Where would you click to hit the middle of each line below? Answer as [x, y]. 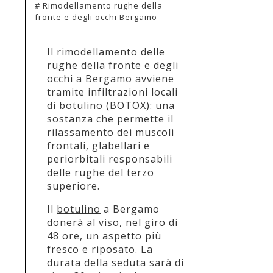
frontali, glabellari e [98, 145]
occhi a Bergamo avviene [111, 78]
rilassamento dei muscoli [111, 132]
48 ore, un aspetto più [104, 236]
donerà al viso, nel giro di [112, 222]
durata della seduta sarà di [115, 262]
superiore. [73, 186]
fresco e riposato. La [100, 249]
